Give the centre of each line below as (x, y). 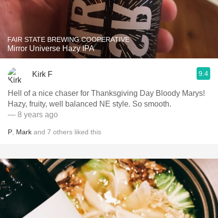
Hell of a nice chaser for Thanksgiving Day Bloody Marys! (106, 93)
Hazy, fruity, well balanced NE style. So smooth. (90, 104)
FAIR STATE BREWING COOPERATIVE (68, 39)
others (63, 132)
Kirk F (42, 74)
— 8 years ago (33, 115)
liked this (87, 132)
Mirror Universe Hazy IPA (51, 48)
